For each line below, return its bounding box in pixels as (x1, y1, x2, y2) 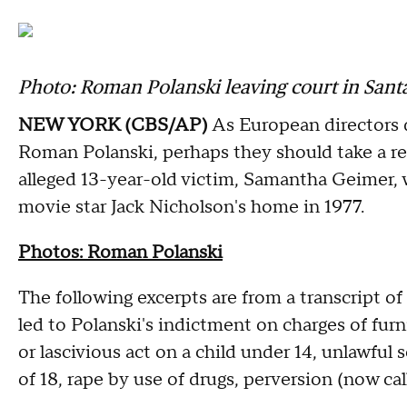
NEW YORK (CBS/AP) (18, 114, 208, 137)
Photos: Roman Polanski (18, 241, 223, 264)
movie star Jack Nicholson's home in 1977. (18, 195, 364, 219)
